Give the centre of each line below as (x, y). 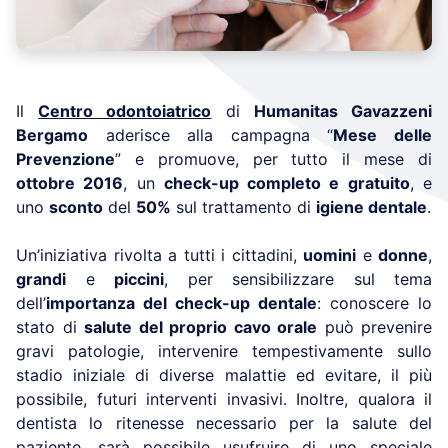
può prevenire (374, 327)
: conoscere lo (374, 303)
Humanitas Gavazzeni (343, 111)
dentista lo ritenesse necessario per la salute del (224, 423)
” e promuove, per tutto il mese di (273, 159)
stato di (50, 327)
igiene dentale (371, 207)
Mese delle (383, 135)
